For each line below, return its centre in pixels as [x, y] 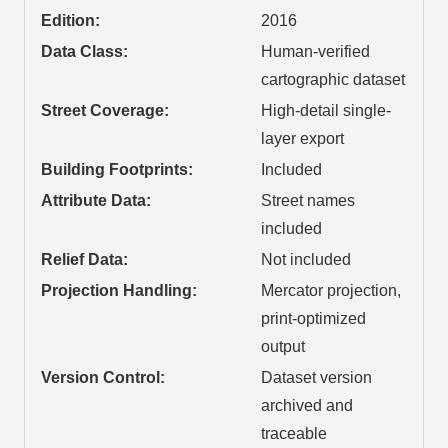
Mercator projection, [331, 291]
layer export [302, 139]
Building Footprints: [117, 170]
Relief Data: [84, 260]
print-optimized [313, 319]
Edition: [70, 21]
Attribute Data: [96, 201]
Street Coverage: [105, 111]
